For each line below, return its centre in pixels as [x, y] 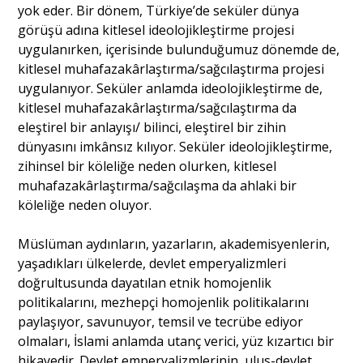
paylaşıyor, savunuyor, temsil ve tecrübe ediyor [161, 322]
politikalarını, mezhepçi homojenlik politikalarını [164, 303]
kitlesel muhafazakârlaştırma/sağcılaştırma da [158, 108]
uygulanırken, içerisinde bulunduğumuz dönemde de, [179, 50]
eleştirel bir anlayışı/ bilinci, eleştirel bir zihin [152, 128]
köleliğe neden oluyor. [85, 205]
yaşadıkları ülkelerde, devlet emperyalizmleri [152, 264]
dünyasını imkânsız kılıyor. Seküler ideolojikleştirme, [175, 147]
